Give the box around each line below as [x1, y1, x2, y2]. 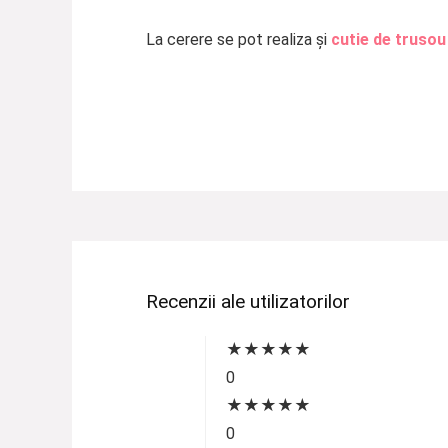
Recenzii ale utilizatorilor [145, 290, 350, 314]
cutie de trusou [326, 30, 446, 50]
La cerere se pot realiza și [145, 30, 327, 50]
